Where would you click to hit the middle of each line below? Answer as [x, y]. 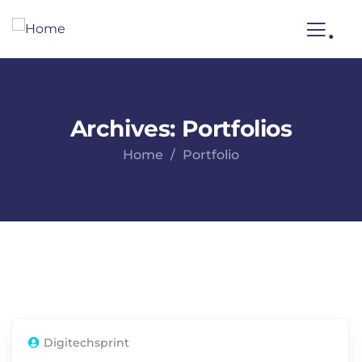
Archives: [126, 128]
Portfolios [237, 128]
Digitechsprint [86, 343]
